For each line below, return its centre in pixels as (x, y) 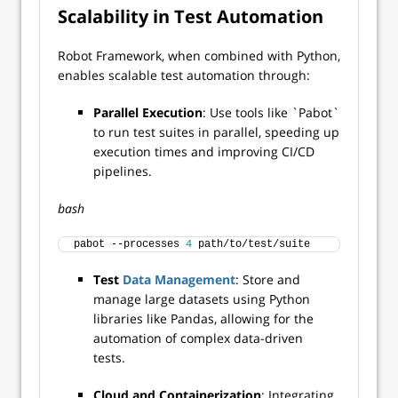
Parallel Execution (148, 112)
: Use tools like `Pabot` (271, 112)
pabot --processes (130, 244)
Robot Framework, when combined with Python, (199, 56)
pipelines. (124, 171)
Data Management (179, 279)
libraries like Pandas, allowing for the (203, 318)
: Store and (268, 279)
